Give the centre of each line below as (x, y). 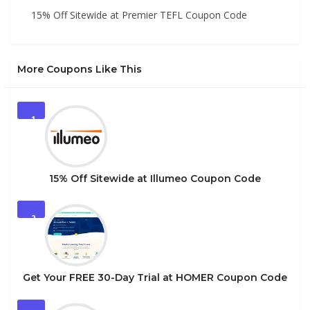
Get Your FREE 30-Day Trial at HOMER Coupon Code (155, 277)
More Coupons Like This (80, 69)
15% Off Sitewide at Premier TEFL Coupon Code (139, 15)
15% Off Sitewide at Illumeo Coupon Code (155, 178)
